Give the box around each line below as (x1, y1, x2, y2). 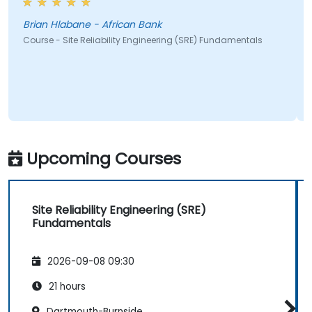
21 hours (46, 279, 86, 293)
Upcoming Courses (26, 147, 181, 171)
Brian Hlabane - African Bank (22, 17, 162, 32)
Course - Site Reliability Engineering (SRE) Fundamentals (22, 34, 263, 47)
